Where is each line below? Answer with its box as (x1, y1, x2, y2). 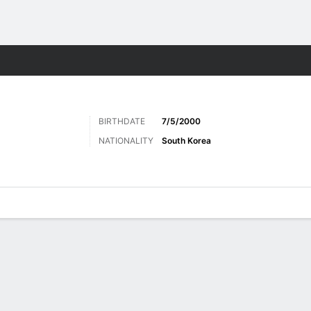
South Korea (162, 135, 211, 146)
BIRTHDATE (99, 116, 145, 126)
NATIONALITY (99, 135, 153, 146)
